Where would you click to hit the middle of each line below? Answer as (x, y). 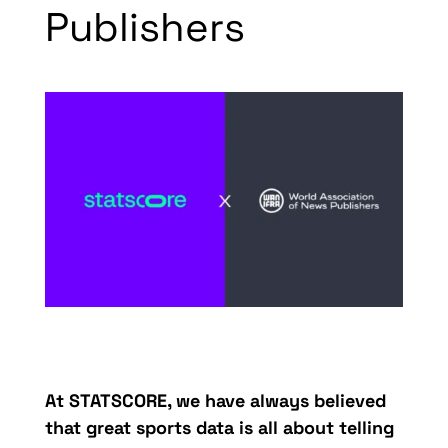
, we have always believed (276, 401)
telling (363, 428)
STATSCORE (117, 401)
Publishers (144, 27)
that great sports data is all (163, 428)
